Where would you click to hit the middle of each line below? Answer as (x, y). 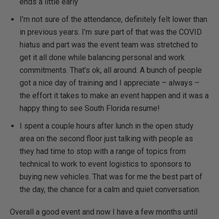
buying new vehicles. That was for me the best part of (111, 177)
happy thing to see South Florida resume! (90, 108)
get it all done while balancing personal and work (102, 57)
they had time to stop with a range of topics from (103, 151)
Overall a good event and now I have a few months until (104, 212)
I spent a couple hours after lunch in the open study (107, 126)
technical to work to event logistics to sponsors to (105, 164)
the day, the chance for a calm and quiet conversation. (110, 189)
